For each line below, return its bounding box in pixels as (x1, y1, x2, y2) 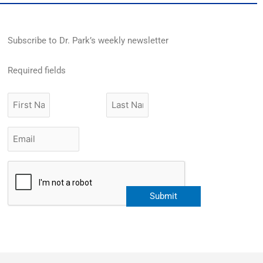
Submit (149, 190, 177, 201)
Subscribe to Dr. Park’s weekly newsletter (8, 35, 169, 46)
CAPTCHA (7, 161, 50, 173)
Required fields (8, 65, 66, 76)
